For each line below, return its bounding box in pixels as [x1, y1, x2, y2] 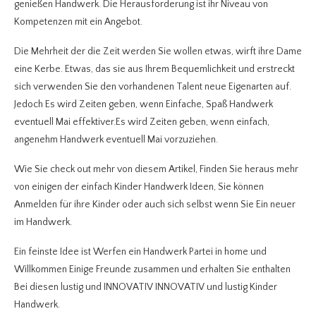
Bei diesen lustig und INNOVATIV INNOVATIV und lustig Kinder [14, 281, 277, 293]
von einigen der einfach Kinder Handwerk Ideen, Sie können [14, 181, 264, 193]
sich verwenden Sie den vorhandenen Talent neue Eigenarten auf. [14, 80, 291, 92]
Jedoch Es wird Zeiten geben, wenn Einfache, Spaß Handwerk [14, 98, 273, 110]
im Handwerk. [14, 216, 72, 228]
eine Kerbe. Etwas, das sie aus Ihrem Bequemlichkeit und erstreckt [14, 63, 295, 75]
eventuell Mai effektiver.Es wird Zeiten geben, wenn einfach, [14, 116, 269, 128]
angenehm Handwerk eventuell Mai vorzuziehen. [14, 133, 218, 145]
